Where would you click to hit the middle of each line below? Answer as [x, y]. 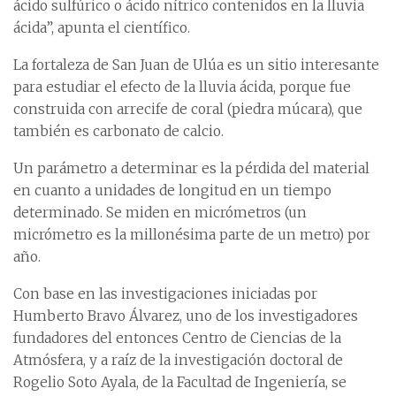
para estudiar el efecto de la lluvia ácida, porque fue [182, 88]
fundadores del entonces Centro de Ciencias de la [177, 339]
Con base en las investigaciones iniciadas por [165, 294]
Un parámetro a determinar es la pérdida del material [191, 169]
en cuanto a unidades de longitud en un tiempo [172, 191]
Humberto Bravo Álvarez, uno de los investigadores [186, 316]
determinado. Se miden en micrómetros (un [160, 213]
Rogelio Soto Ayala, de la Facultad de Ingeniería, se [180, 383]
